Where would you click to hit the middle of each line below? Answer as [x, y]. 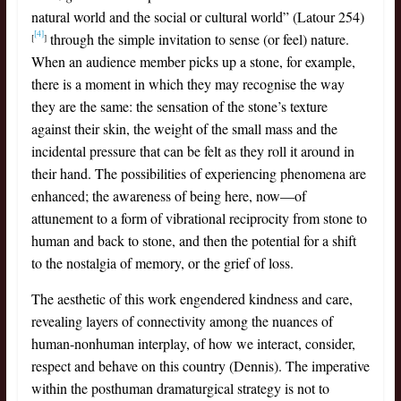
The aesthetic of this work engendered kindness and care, [192, 299]
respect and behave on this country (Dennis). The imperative [200, 366]
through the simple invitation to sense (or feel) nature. [197, 39]
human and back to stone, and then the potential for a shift [193, 241]
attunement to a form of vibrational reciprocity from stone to [199, 218]
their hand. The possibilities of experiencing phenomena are [198, 174]
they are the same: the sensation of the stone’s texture [179, 107]
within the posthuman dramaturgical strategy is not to [180, 388]
